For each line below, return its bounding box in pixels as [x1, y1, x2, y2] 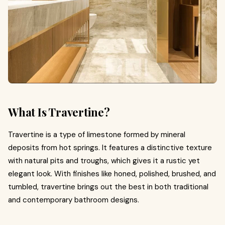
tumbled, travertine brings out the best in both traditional [8, 181, 208, 192]
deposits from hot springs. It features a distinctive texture [8, 142, 212, 153]
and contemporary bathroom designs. [8, 194, 139, 205]
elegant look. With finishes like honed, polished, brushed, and [8, 168, 216, 179]
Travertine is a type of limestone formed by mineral [8, 129, 185, 140]
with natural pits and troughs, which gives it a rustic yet [8, 155, 200, 166]
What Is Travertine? [8, 104, 110, 120]
